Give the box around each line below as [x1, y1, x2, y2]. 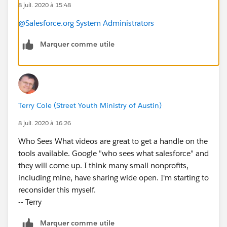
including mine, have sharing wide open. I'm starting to [18, 172, 209, 182]
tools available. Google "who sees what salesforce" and [18, 148, 209, 158]
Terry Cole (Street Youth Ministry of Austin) [18, 100, 162, 110]
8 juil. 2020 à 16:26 [18, 118, 71, 127]
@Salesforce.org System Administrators [18, 18, 154, 28]
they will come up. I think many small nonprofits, [18, 160, 188, 170]
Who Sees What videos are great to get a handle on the [18, 136, 208, 146]
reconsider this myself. [18, 184, 96, 195]
